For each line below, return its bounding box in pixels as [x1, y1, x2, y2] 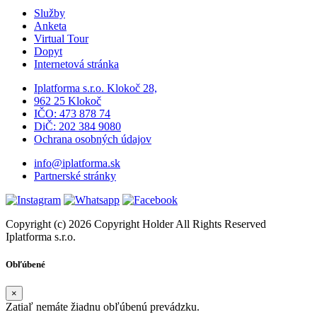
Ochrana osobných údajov [34, 133, 151, 146]
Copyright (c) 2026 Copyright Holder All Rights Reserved [6, 218, 266, 231]
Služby [34, 7, 65, 20]
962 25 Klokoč [34, 95, 101, 108]
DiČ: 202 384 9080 [34, 120, 121, 133]
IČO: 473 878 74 [34, 108, 110, 120]
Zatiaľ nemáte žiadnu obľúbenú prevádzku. [6, 301, 200, 313]
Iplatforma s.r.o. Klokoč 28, [34, 82, 157, 95]
